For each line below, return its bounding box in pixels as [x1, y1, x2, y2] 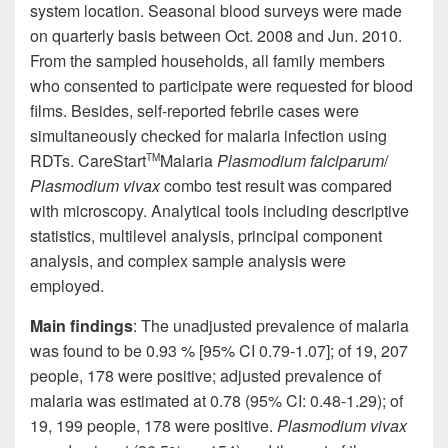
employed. [30, 273, 104, 297]
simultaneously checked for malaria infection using [30, 123, 387, 147]
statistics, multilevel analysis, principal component [30, 223, 382, 247]
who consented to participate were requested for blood [30, 73, 413, 97]
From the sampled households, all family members [30, 48, 385, 72]
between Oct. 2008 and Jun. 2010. [156, 23, 402, 47]
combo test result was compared [160, 173, 392, 197]
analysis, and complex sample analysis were [30, 248, 346, 272]
